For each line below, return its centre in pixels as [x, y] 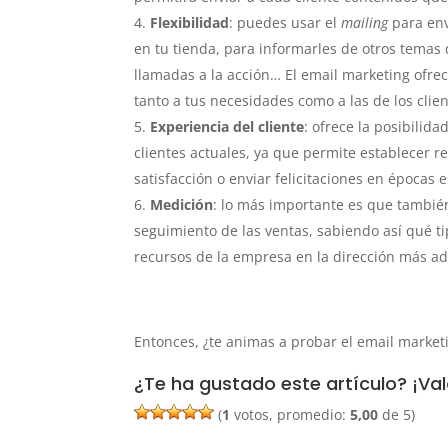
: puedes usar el [285, 23]
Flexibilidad [190, 23]
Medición [182, 205]
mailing [365, 23]
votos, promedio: [290, 414]
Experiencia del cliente [227, 127]
